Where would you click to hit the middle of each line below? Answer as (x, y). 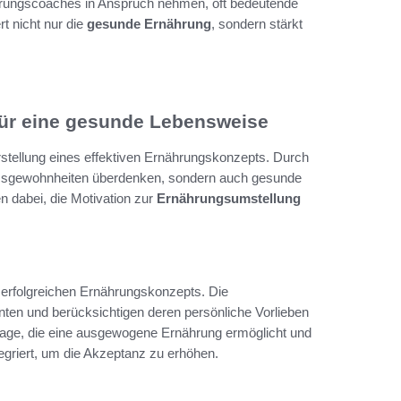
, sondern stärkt (257, 23)
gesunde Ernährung (149, 23)
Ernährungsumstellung (229, 199)
